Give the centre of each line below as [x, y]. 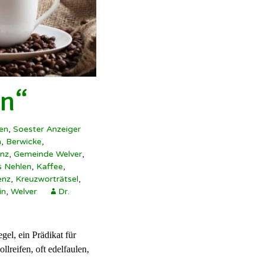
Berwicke [24, 142]
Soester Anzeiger [47, 129]
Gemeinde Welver [48, 154]
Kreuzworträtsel [47, 179]
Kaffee [50, 167]
